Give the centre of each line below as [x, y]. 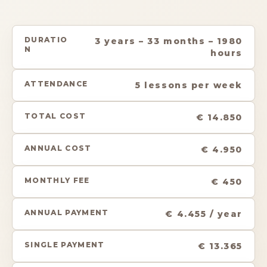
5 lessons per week [189, 85]
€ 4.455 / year [204, 214]
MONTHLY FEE [57, 180]
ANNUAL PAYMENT [67, 212]
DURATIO [46, 39]
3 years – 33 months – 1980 [168, 41]
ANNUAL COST [58, 148]
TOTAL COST [55, 116]
